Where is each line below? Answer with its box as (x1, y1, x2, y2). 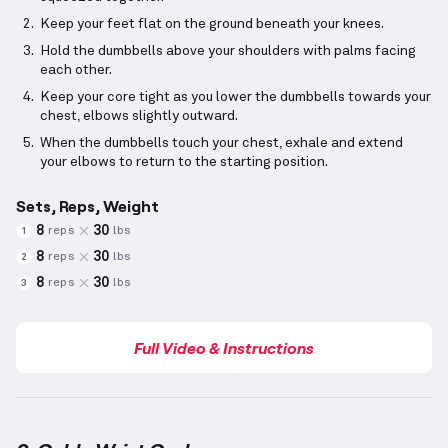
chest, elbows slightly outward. (40, 109, 238, 124)
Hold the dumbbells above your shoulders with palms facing (40, 44, 416, 59)
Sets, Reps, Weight (16, 196, 159, 216)
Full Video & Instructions (134, 338, 314, 358)
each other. (40, 63, 112, 78)
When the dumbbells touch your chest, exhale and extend (40, 136, 403, 151)
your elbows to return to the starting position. (40, 155, 328, 170)
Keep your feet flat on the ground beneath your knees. (40, 17, 384, 32)
